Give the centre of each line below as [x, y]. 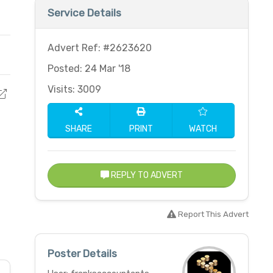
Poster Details [82, 253]
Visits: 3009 [74, 89]
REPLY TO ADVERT [146, 175]
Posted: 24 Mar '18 [89, 69]
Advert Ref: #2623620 [99, 48]
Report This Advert [212, 214]
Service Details [84, 13]
